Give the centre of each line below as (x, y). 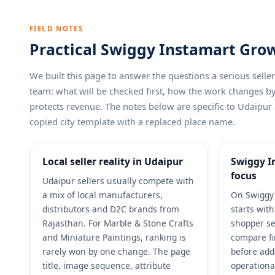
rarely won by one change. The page (116, 252)
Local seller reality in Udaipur (113, 162)
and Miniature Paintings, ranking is (114, 238)
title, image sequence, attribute (107, 266)
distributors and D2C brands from (111, 209)
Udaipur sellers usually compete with (118, 181)
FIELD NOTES (56, 28)
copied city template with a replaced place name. (132, 122)
